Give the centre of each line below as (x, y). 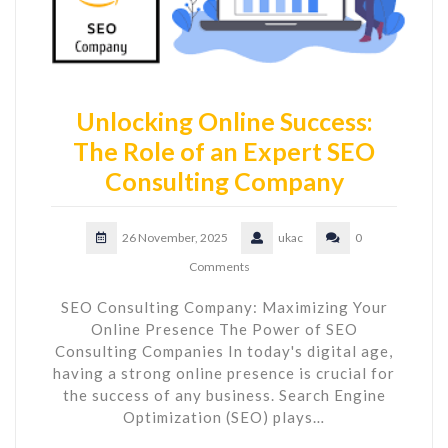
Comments (219, 266)
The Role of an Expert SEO (224, 150)
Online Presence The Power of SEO (224, 328)
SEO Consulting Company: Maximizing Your (224, 306)
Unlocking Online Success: (224, 120)
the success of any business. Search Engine (224, 394)
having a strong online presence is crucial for (224, 372)
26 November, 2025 (175, 237)
